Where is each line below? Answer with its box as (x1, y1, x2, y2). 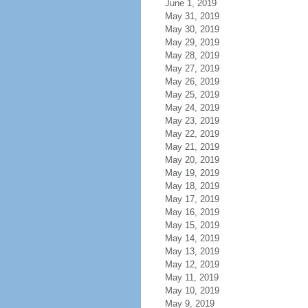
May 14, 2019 (164, 233, 219, 243)
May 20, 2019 (164, 155, 219, 165)
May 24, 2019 (164, 102, 219, 113)
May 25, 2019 (164, 89, 219, 100)
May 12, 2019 (164, 259, 219, 269)
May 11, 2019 (164, 272, 219, 283)
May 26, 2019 (164, 76, 219, 87)
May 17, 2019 (164, 194, 219, 204)
